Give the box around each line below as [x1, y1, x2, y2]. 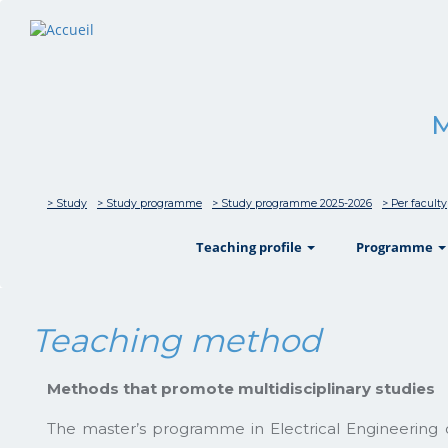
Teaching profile [196, 238, 305, 256]
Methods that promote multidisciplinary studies [47, 378, 435, 398]
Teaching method [32, 320, 321, 360]
